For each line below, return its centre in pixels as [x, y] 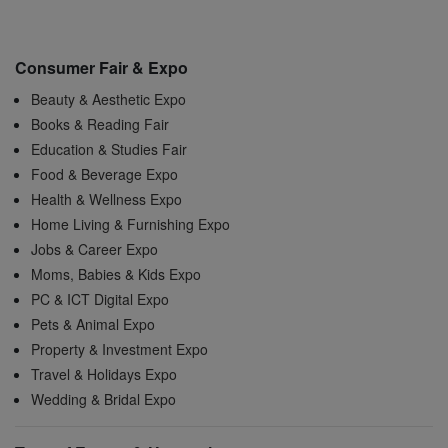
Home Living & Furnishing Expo [130, 224]
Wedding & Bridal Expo [103, 399]
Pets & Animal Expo [93, 324]
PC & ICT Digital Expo [100, 299]
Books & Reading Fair [100, 124]
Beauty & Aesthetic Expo [108, 99]
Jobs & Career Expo [94, 249]
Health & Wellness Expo [106, 199]
